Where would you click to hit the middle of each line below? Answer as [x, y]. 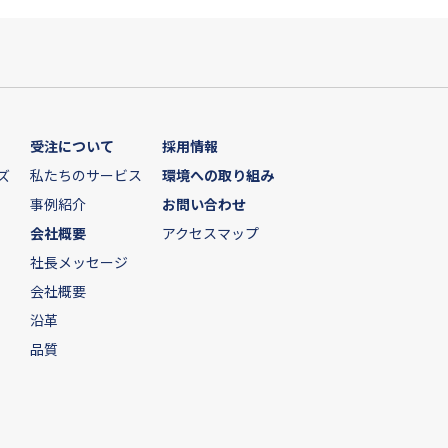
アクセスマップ [210, 232]
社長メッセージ [79, 261]
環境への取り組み [218, 174]
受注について [72, 145]
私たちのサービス [86, 174]
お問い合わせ [204, 203]
